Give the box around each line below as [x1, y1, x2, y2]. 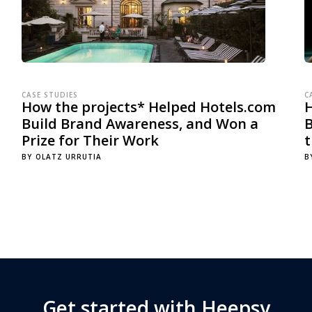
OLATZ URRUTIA [35, 152, 102, 162]
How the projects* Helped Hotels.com [21, 97, 276, 116]
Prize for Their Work [21, 131, 159, 150]
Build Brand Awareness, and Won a [21, 114, 258, 133]
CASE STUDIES [21, 90, 78, 100]
